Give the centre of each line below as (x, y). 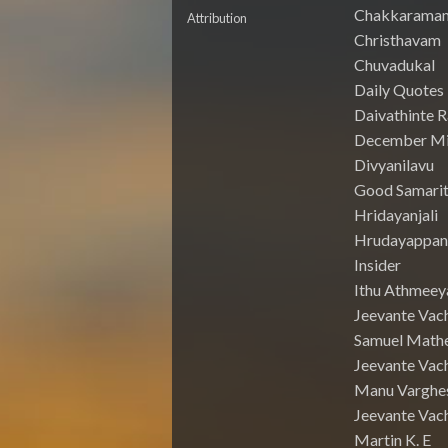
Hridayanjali (395, 215)
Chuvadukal (394, 65)
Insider (377, 265)
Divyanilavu (393, 165)
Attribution (217, 18)
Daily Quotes (398, 90)
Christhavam (397, 40)
